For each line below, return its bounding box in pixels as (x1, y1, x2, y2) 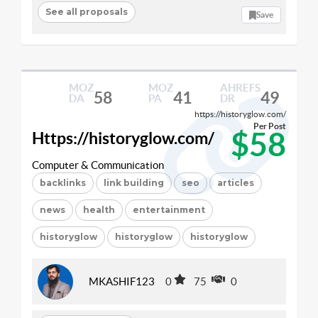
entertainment (133, 204, 205, 215)
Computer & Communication (32, 158, 164, 171)
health (83, 204, 115, 215)
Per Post (253, 121, 286, 131)
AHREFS (219, 81, 261, 94)
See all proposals (45, 6, 128, 17)
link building (104, 177, 164, 188)
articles (217, 177, 254, 188)
